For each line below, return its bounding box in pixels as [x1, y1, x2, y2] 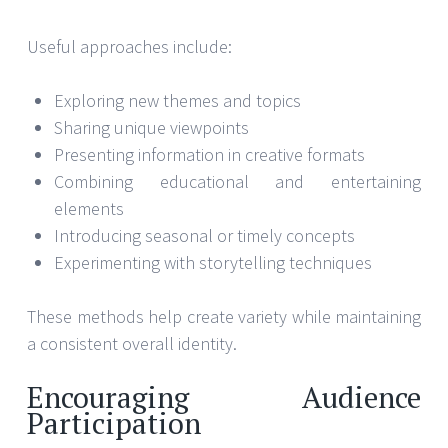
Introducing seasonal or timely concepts [54, 224, 355, 248]
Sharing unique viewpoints [54, 116, 249, 140]
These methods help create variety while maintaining [27, 305, 421, 329]
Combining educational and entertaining [54, 170, 421, 194]
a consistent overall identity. [27, 332, 237, 356]
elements [54, 197, 124, 221]
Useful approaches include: [27, 35, 232, 59]
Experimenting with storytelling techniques [54, 251, 372, 275]
